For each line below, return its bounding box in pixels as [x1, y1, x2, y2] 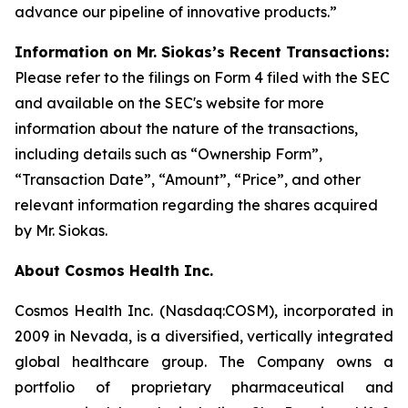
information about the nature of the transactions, [15, 119, 358, 138]
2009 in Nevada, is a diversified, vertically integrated [15, 327, 393, 345]
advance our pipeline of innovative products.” [15, 3, 337, 21]
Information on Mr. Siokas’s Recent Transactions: [15, 43, 389, 61]
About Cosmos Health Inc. [15, 261, 213, 280]
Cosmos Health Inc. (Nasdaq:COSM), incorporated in [15, 301, 393, 320]
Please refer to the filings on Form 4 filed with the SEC [15, 68, 390, 87]
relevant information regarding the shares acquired [15, 196, 378, 214]
